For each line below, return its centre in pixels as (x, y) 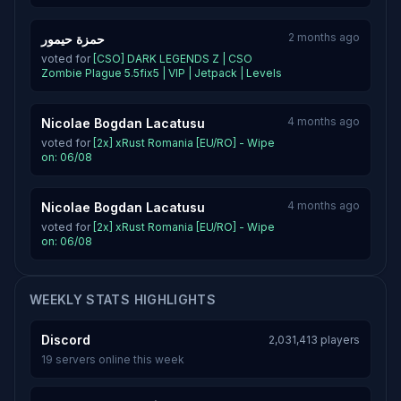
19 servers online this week (113, 359)
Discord (66, 340)
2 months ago (324, 37)
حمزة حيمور (73, 39)
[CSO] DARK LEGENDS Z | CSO (173, 59)
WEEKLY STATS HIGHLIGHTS (123, 299)
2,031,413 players (314, 340)
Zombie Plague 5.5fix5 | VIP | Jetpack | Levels (162, 73)
